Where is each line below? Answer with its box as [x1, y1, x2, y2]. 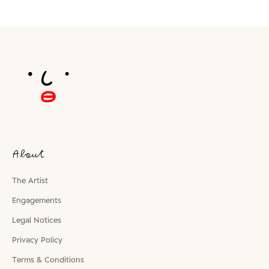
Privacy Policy [12, 234, 62, 244]
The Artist [12, 175, 48, 185]
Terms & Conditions [12, 254, 84, 264]
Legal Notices [12, 214, 61, 225]
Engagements [12, 195, 61, 205]
